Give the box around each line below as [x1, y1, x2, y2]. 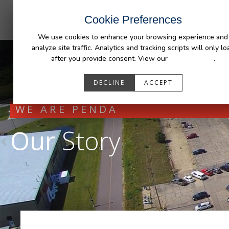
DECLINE [93, 78, 125, 87]
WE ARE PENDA [15, 102, 119, 116]
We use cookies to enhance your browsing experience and [38, 32, 228, 42]
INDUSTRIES [90, 4, 132, 12]
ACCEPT [144, 78, 173, 87]
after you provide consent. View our [51, 54, 170, 63]
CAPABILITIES [142, 4, 189, 12]
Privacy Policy [169, 54, 214, 63]
